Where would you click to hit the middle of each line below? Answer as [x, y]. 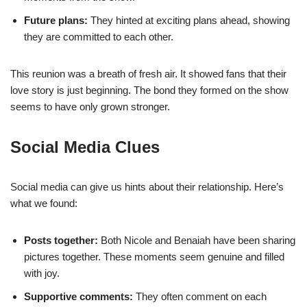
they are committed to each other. [99, 36]
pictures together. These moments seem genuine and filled [154, 256]
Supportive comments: [78, 296]
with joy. [42, 273]
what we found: [44, 203]
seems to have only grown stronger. [90, 106]
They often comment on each [200, 296]
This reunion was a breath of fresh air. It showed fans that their [148, 73]
